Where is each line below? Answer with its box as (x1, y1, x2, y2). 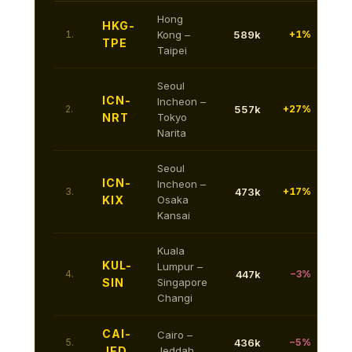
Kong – (157, 27, 190, 41)
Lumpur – (157, 259, 203, 273)
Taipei (157, 43, 187, 57)
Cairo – (157, 328, 192, 341)
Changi (157, 291, 192, 304)
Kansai (157, 208, 190, 222)
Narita (157, 126, 186, 139)
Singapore (157, 275, 207, 288)
